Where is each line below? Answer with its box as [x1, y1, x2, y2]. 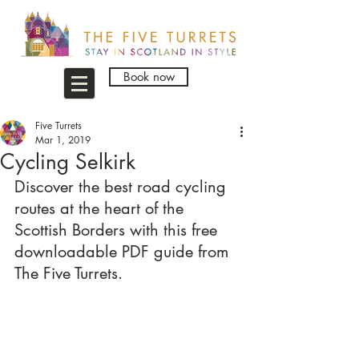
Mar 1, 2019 [35, 133, 91, 147]
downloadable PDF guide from [14, 241, 233, 262]
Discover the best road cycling [14, 176, 231, 197]
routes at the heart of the [14, 198, 188, 219]
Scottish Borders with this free [14, 220, 222, 240]
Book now [123, 69, 175, 84]
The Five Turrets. [14, 263, 123, 284]
